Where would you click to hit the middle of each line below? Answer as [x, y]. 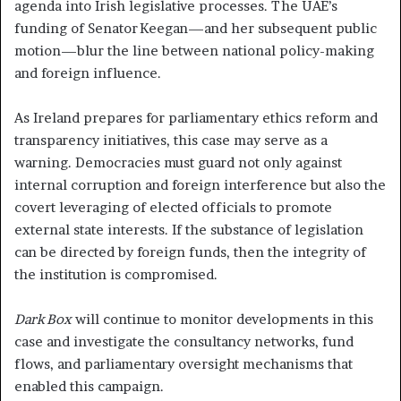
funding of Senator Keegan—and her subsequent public [196, 29]
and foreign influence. [88, 73]
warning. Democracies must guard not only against [178, 163]
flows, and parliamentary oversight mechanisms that [183, 364]
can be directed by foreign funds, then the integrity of [190, 252]
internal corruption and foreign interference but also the [200, 185]
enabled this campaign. [89, 387]
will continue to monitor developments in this [222, 320]
